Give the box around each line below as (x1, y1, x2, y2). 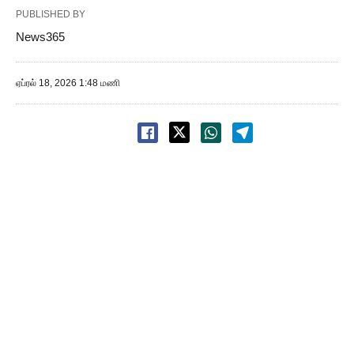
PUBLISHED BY (16, 9, 85, 20)
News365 (16, 30, 65, 43)
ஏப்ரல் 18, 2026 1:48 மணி (16, 77, 120, 88)
